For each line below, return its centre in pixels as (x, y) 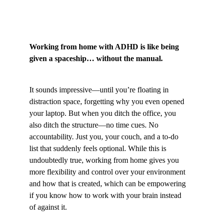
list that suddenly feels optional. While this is (99, 148)
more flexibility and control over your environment (108, 172)
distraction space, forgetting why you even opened (108, 101)
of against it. (48, 207)
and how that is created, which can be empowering (109, 184)
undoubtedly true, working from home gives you (105, 160)
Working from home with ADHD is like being (105, 47)
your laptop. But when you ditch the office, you (104, 113)
